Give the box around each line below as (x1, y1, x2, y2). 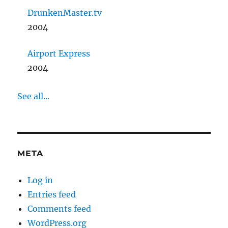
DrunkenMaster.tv (27, 8, 102, 18)
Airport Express (27, 48, 91, 59)
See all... (17, 91, 50, 102)
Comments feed (27, 204, 92, 214)
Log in (27, 175, 53, 186)
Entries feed (27, 189, 76, 200)
